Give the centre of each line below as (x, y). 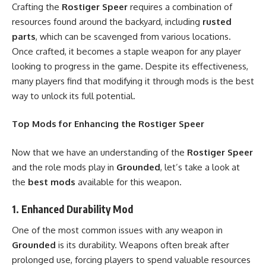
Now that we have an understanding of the (99, 152)
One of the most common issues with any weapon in (117, 230)
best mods (52, 182)
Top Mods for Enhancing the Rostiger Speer (108, 124)
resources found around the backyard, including (107, 21)
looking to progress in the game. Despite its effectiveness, (130, 66)
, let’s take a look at (200, 167)
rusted (217, 21)
